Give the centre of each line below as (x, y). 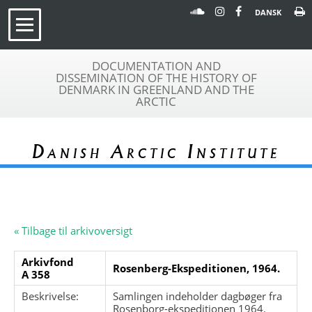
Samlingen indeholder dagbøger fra (198, 296)
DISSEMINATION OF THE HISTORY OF (156, 78)
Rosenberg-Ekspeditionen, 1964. (197, 268)
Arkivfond (48, 262)
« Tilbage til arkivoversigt (73, 230)
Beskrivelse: (50, 296)
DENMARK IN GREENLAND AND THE (156, 89)
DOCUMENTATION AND (156, 66)
